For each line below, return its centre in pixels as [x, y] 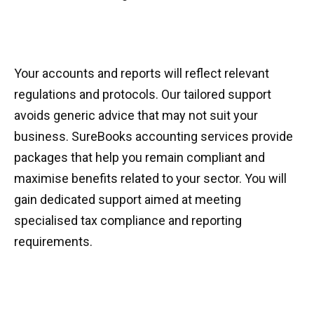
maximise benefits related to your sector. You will [150, 178]
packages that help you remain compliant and [139, 157]
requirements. [53, 241]
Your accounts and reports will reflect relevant [142, 73]
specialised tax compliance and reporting [128, 220]
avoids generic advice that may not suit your [136, 115]
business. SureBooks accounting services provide [153, 136]
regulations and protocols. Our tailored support [143, 94]
